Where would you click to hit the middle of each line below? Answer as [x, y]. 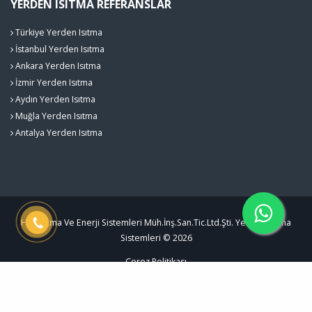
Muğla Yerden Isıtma [55, 116]
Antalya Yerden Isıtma [58, 132]
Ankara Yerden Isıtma [57, 65]
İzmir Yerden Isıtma [53, 82]
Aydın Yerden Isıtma [54, 99]
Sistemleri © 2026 [156, 237]
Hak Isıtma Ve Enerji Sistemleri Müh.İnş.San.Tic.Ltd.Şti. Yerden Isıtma [156, 222]
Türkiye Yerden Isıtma [58, 32]
